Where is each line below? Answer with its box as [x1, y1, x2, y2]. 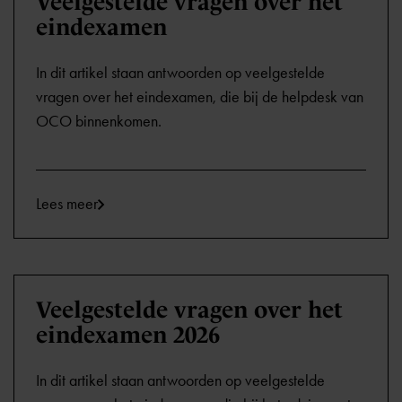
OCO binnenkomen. [36, 111, 162, 131]
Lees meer [36, 194, 98, 214]
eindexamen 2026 [36, 321, 220, 348]
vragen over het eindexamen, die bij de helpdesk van [36, 87, 363, 107]
